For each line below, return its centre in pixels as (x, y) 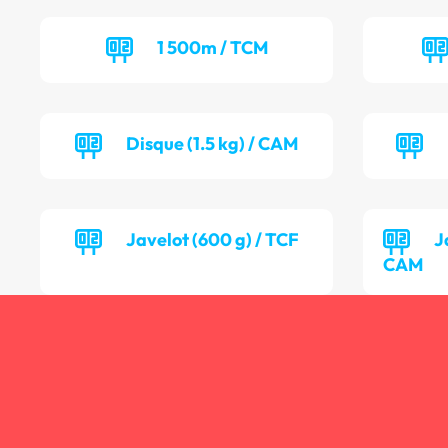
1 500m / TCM (212, 48)
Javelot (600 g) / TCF (212, 240)
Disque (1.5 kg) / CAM (212, 144)
